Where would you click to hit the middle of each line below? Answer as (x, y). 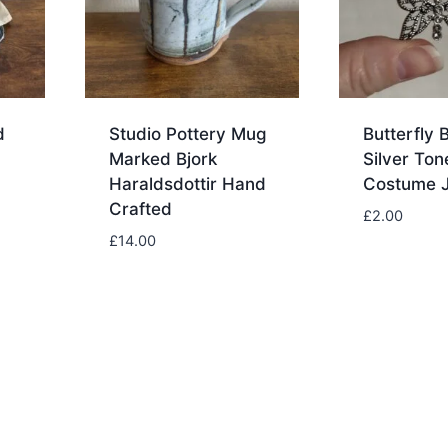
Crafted (141, 208)
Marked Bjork (163, 158)
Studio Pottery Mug (188, 133)
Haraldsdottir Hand (188, 183)
